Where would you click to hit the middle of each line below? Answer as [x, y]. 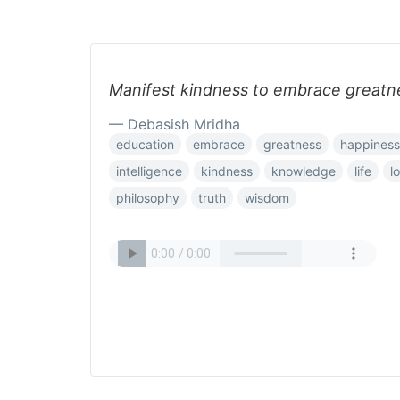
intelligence [149, 171]
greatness [292, 144]
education [145, 144]
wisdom [267, 198]
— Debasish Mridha [175, 124]
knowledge [304, 171]
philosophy [148, 198]
